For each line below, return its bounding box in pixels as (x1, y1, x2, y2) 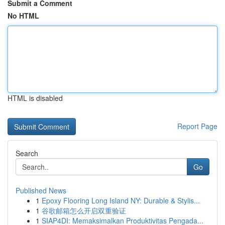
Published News (16, 185, 66, 195)
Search (16, 148, 38, 158)
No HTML (8, 11, 39, 21)
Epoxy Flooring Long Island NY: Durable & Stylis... (42, 195, 200, 205)
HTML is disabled (8, 93, 63, 103)
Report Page (177, 121, 217, 131)
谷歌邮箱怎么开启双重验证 (42, 205, 126, 215)
